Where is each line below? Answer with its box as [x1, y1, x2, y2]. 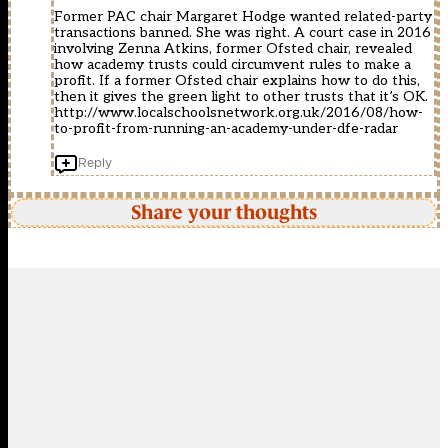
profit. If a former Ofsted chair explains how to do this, [54, 71, 420, 89]
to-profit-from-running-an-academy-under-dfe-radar [54, 119, 398, 137]
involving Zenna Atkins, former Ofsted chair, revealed [54, 39, 412, 57]
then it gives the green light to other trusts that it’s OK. [54, 87, 428, 105]
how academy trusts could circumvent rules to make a [54, 55, 411, 73]
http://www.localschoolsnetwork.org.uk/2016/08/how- [54, 103, 423, 121]
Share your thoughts [131, 201, 317, 224]
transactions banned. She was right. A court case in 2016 [54, 23, 431, 41]
